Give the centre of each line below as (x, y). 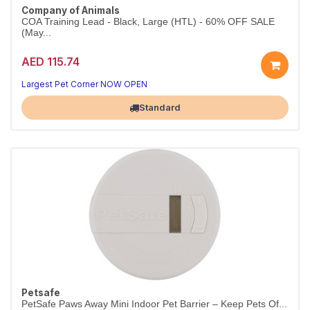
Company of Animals (71, 10)
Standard (160, 107)
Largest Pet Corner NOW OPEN (84, 84)
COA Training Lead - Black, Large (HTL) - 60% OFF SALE (148, 22)
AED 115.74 (51, 61)
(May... (36, 33)
